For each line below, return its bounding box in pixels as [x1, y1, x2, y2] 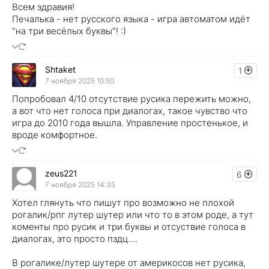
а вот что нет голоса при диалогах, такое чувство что [12, 104, 247, 116]
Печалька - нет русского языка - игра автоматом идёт [12, 13, 250, 25]
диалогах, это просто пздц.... [12, 232, 138, 244]
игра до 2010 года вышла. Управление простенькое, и [12, 116, 248, 128]
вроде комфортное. [12, 128, 97, 141]
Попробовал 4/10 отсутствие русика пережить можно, [12, 92, 251, 104]
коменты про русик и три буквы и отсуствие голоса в [12, 220, 246, 232]
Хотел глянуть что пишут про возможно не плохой [12, 196, 234, 208]
